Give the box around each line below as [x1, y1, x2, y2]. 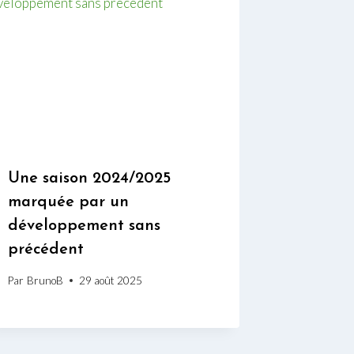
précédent [8, 242, 85, 258]
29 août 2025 [78, 273, 142, 287]
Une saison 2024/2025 [8, 171, 171, 187]
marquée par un [8, 194, 130, 211]
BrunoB [26, 273, 63, 287]
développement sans [8, 218, 161, 235]
